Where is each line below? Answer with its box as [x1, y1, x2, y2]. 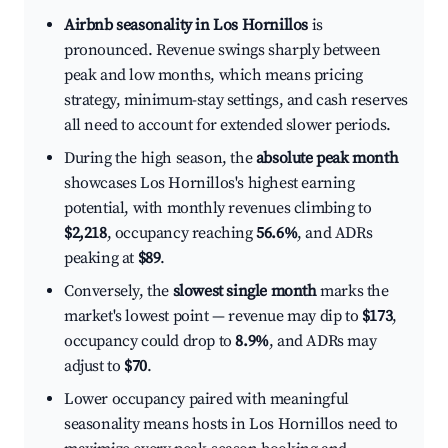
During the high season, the [64, 148, 256, 169]
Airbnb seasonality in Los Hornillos [64, 15, 308, 36]
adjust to [64, 356, 124, 377]
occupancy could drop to [64, 331, 236, 352]
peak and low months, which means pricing [64, 65, 364, 86]
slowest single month [172, 281, 317, 302]
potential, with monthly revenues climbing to [64, 198, 372, 219]
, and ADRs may [268, 331, 377, 352]
